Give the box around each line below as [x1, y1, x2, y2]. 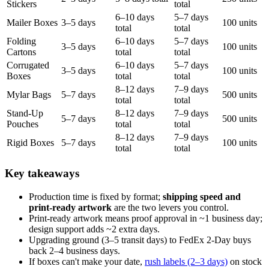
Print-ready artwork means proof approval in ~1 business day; [29, 213, 262, 223]
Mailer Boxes [7, 17, 58, 28]
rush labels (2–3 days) [145, 256, 228, 267]
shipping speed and [163, 191, 241, 202]
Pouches [7, 119, 38, 130]
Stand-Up [7, 108, 43, 119]
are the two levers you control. [112, 202, 229, 213]
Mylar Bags [7, 89, 51, 100]
